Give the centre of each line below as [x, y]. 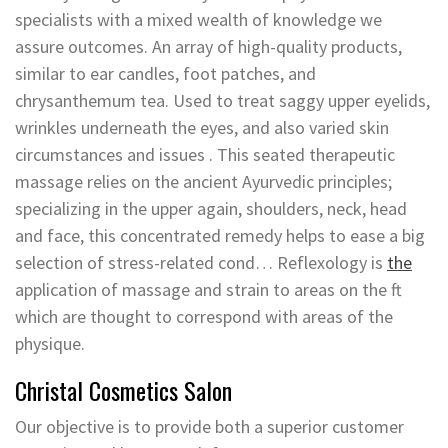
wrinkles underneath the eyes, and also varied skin [202, 127]
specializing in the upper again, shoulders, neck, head [211, 208]
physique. [50, 343]
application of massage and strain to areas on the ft [208, 289]
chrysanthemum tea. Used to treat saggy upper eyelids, [222, 100]
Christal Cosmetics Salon [123, 390]
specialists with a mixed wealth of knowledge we [198, 19]
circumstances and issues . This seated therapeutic [205, 154]
